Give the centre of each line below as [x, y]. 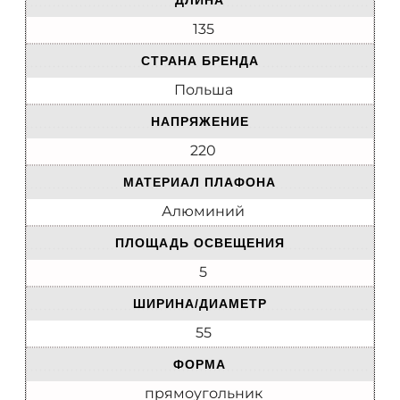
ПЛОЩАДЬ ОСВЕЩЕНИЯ [200, 243]
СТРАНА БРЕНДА [200, 61]
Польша [203, 90]
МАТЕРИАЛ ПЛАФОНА [200, 183]
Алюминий [203, 212]
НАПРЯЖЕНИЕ [200, 122]
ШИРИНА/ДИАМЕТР [200, 304]
